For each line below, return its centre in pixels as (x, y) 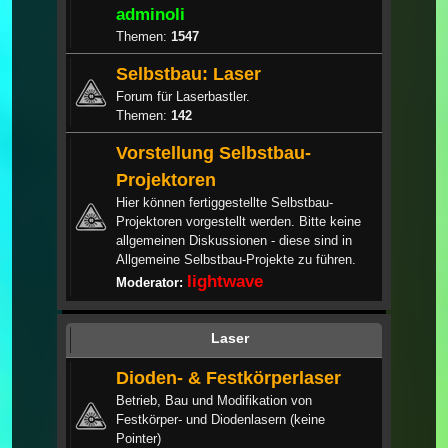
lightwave (225, 280)
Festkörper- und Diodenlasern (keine (220, 419)
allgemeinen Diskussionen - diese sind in (234, 240)
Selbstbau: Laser (188, 73)
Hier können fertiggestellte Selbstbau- (224, 202)
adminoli (150, 13)
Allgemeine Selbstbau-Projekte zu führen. (236, 259)
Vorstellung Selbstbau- (213, 152)
